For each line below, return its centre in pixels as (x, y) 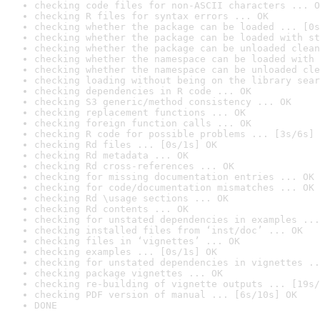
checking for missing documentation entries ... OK (174, 177)
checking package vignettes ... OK (129, 273)
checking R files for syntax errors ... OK (151, 16)
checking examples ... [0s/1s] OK (126, 252)
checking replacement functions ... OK (140, 112)
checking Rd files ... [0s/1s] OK (126, 145)
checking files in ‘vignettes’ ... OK (137, 241)
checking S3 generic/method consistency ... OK (163, 102)
